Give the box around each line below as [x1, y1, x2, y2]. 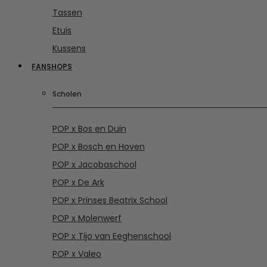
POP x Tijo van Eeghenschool [52, 229, 171, 242]
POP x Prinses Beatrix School [52, 194, 167, 206]
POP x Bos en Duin [52, 122, 126, 135]
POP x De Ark [52, 176, 104, 188]
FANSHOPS [32, 61, 72, 72]
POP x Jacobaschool [52, 158, 136, 170]
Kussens [52, 42, 86, 54]
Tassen [52, 6, 82, 18]
